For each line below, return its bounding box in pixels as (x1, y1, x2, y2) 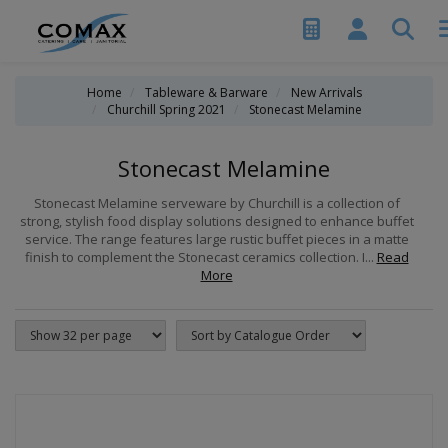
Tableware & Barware (144, 84, 268, 101)
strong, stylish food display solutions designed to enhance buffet (19, 212, 414, 230)
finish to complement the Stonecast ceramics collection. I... (24, 248, 377, 266)
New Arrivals (290, 84, 362, 101)
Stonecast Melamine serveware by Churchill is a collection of (33, 194, 400, 212)
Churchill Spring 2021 (106, 101, 226, 118)
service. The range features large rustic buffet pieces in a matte (24, 230, 409, 248)
